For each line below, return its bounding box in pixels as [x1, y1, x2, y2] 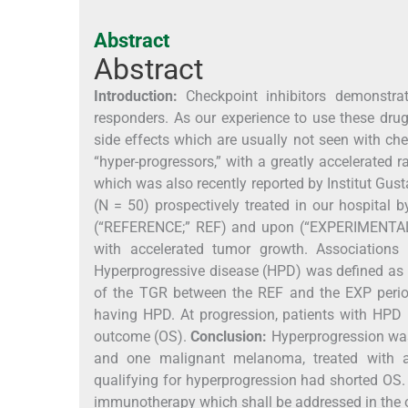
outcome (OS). [94, 327, 191, 345]
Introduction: [94, 87, 178, 105]
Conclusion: [190, 327, 268, 345]
